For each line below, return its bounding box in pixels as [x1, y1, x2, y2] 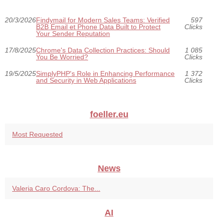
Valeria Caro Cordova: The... [12, 184, 100, 193]
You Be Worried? [36, 53, 88, 61]
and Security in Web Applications [36, 76, 136, 85]
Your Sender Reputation [36, 30, 110, 38]
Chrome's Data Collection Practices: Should [36, 46, 170, 54]
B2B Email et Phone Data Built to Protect [36, 23, 161, 31]
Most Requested [12, 130, 63, 139]
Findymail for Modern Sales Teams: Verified [36, 16, 170, 24]
